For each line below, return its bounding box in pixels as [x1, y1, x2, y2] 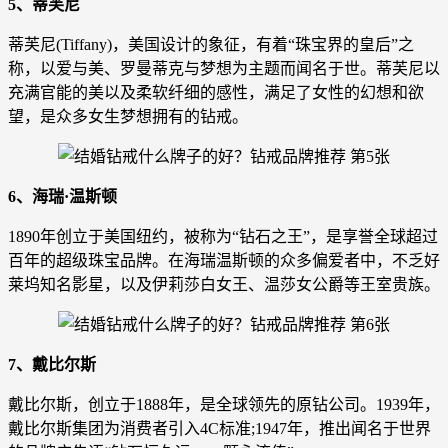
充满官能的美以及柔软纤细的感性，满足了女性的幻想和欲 [8, 83, 424, 101]
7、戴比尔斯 [8, 355, 96, 373]
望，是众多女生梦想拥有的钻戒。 [8, 107, 248, 125]
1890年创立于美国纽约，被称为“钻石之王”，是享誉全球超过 [8, 227, 438, 245]
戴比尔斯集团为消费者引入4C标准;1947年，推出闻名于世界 [8, 419, 431, 437]
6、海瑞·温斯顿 [8, 187, 117, 205]
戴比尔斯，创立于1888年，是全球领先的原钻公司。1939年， [8, 395, 440, 413]
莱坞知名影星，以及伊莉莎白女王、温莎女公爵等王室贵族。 [8, 275, 440, 293]
